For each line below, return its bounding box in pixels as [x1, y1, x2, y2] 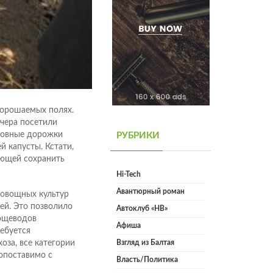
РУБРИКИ [116, 131, 160, 141]
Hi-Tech [116, 171, 141, 179]
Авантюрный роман [116, 188, 185, 196]
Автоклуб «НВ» [116, 205, 168, 213]
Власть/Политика [116, 256, 178, 264]
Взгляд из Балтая [116, 239, 174, 247]
